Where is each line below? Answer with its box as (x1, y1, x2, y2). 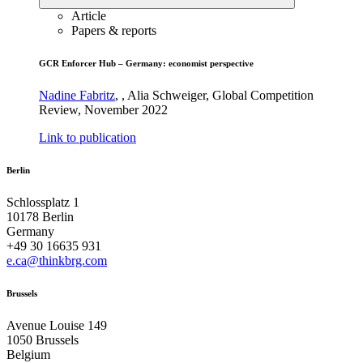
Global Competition (212, 88, 314, 102)
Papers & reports (71, 23, 156, 37)
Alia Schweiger (127, 88, 206, 102)
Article (71, 8, 106, 23)
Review (39, 102, 78, 117)
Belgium (6, 347, 50, 361)
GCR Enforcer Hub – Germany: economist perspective (39, 58, 254, 68)
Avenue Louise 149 (6, 318, 107, 332)
